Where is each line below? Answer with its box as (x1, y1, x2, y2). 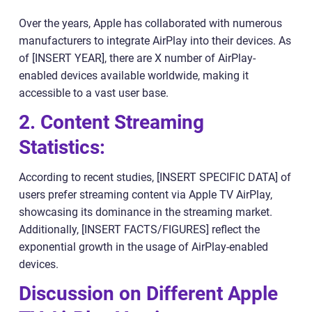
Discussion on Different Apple (19, 281, 278, 305)
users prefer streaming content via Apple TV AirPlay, (19, 187, 272, 201)
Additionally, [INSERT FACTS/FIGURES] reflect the (19, 222, 260, 236)
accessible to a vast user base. (19, 86, 169, 100)
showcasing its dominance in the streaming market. (19, 205, 272, 219)
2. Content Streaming (19, 110, 204, 134)
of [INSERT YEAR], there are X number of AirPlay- (19, 51, 256, 65)
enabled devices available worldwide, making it (19, 68, 249, 82)
